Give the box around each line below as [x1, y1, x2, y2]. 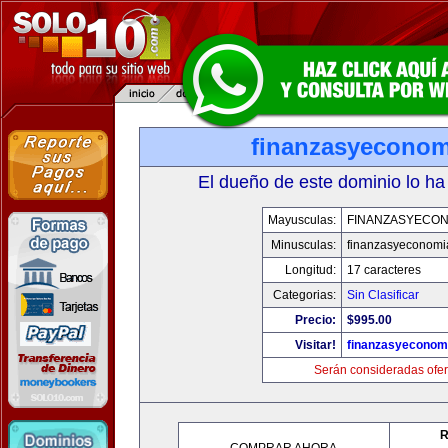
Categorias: [273, 288, 336, 302]
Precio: [295, 313, 336, 327]
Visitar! [295, 338, 336, 352]
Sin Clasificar [347, 288, 419, 302]
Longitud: [285, 263, 336, 277]
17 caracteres [347, 263, 421, 277]
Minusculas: [271, 238, 336, 252]
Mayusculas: [268, 213, 336, 227]
